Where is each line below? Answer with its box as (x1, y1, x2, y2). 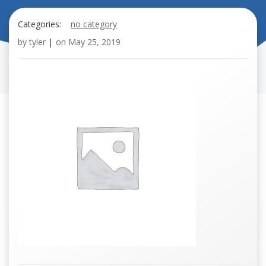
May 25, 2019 (68, 36, 121, 47)
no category (71, 18, 117, 30)
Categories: (18, 18, 61, 30)
